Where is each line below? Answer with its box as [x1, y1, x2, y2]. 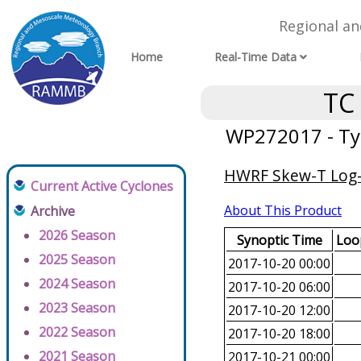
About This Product [224, 201, 342, 220]
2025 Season [39, 251, 115, 269]
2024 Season [39, 275, 115, 293]
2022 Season [39, 323, 115, 342]
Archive [31, 202, 75, 221]
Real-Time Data [214, 49, 297, 65]
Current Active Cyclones [31, 177, 173, 196]
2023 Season [39, 299, 115, 317]
